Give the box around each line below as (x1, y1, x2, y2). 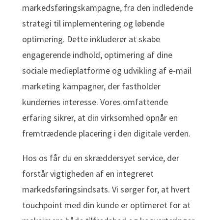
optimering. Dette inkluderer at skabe (22, 33, 160, 45)
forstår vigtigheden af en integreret (22, 168, 154, 180)
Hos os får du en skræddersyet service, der (22, 152, 179, 164)
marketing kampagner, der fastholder (22, 81, 161, 92)
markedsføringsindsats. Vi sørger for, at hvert (22, 184, 190, 195)
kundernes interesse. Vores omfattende (22, 96, 168, 108)
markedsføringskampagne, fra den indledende (22, 2, 193, 14)
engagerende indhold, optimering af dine (22, 49, 172, 61)
